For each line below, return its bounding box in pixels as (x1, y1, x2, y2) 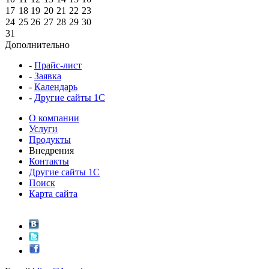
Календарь (34, 81, 77, 92)
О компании (29, 112, 79, 123)
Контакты (29, 156, 69, 166)
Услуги (29, 123, 58, 134)
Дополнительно (5, 39, 70, 50)
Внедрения (29, 145, 74, 156)
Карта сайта (29, 188, 77, 199)
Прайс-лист (34, 59, 82, 70)
